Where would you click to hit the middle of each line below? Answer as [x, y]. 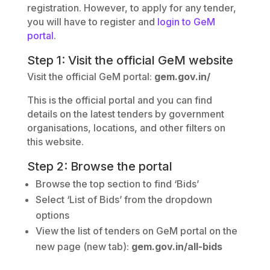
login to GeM [186, 21]
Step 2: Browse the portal [99, 166]
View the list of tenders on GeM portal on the [136, 231]
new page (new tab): [83, 246]
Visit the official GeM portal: [90, 76]
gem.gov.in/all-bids [177, 246]
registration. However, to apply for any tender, [131, 8]
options [52, 215]
